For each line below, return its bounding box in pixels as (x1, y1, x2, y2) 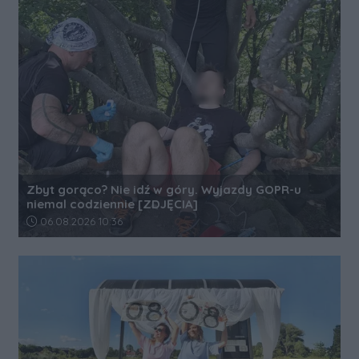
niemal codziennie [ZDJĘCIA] (26, 196, 198, 212)
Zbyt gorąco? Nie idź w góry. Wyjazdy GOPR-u (26, 181, 301, 197)
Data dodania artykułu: (26, 214, 147, 228)
